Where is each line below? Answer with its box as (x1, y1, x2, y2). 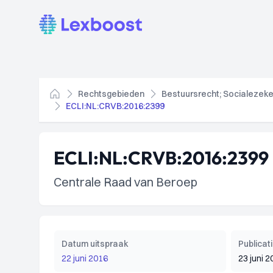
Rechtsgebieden (78, 88, 144, 99)
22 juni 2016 (62, 253, 108, 264)
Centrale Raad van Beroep (54, 174, 197, 190)
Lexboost (38, 15, 79, 27)
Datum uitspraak (62, 238, 129, 249)
